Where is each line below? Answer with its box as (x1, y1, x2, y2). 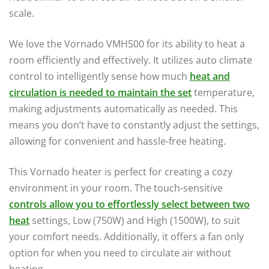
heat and (190, 69, 230, 83)
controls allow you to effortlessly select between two (9, 197, 250, 211)
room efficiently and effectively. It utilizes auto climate (9, 53, 252, 67)
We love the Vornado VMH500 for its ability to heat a (9, 37, 245, 50)
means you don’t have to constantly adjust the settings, (9, 118, 259, 131)
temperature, (192, 85, 255, 99)
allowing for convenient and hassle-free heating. (9, 134, 226, 148)
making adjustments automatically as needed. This (9, 101, 238, 115)
